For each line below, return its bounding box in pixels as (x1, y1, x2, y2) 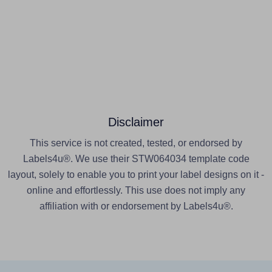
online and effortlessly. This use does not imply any (27, 185, 245, 195)
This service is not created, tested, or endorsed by (30, 137, 242, 148)
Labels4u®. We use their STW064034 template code (22, 153, 250, 164)
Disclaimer (108, 115, 164, 129)
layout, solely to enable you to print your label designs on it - (8, 169, 264, 180)
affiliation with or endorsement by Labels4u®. (39, 200, 233, 211)
